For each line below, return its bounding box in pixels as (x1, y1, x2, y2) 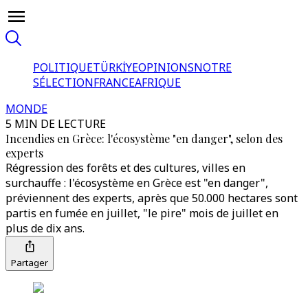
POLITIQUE (33, 60, 93, 75)
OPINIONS (138, 60, 194, 75)
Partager (11, 256, 48, 269)
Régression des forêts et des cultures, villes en (5, 160, 245, 175)
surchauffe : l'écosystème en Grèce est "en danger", (5, 175, 268, 190)
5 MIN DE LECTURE (5, 116, 106, 131)
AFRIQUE (135, 75, 181, 90)
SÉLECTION (33, 75, 93, 90)
